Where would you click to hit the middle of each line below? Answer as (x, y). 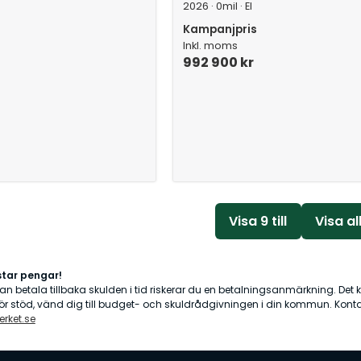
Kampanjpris (220, 29)
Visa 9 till (258, 221)
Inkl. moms (211, 46)
